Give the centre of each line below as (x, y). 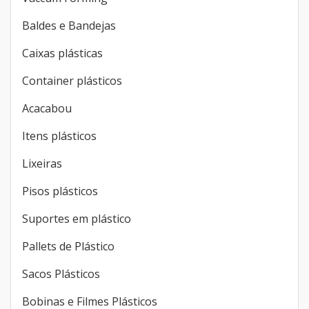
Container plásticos (72, 80)
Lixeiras (42, 163)
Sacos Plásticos (61, 273)
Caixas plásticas (62, 53)
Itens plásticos (59, 136)
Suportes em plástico (77, 218)
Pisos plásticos (60, 191)
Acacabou (47, 108)
